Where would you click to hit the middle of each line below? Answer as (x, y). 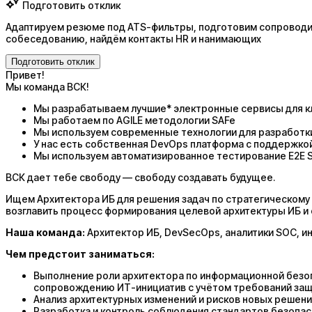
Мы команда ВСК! (47, 86)
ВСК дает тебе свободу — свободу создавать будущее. (140, 177)
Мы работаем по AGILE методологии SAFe (134, 120)
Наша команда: (46, 232)
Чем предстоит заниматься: (80, 253)
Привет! (25, 75)
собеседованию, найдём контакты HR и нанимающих (133, 38)
